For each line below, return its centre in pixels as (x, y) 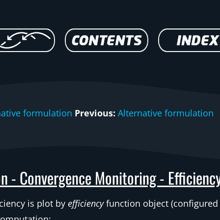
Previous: (95, 113)
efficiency (86, 203)
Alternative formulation (165, 113)
